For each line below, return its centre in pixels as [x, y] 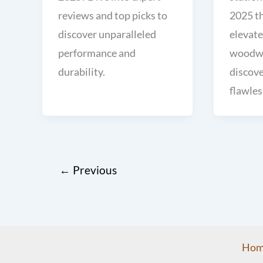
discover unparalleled [107, 34]
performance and [97, 53]
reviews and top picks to [113, 15]
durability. [82, 71]
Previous [93, 170]
